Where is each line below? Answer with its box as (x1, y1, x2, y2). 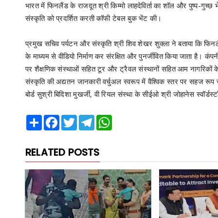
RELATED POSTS (25, 145, 100, 159)
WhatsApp (112, 114, 144, 123)
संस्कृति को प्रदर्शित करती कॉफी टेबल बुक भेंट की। (25, 13, 162, 23)
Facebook (59, 114, 89, 123)
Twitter (77, 114, 98, 123)
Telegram (94, 114, 123, 123)
